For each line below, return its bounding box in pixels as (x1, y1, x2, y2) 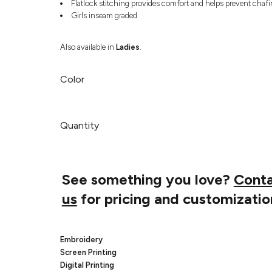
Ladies (115, 42, 140, 52)
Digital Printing (59, 260, 114, 270)
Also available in (59, 42, 116, 52)
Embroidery (59, 234, 103, 244)
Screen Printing (59, 247, 117, 257)
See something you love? (61, 170, 234, 188)
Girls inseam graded (70, 10, 137, 20)
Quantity (59, 119, 99, 131)
